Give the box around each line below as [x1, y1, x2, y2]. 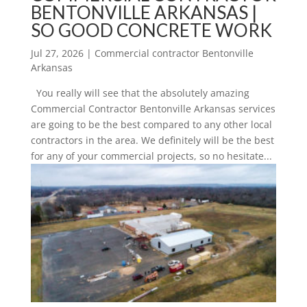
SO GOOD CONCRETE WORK [30, 19, 272, 41]
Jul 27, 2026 [30, 46, 84, 60]
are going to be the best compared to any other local [30, 117, 272, 131]
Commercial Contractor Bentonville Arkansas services [30, 101, 275, 115]
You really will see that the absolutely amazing [30, 86, 249, 99]
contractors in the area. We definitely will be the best [30, 133, 274, 147]
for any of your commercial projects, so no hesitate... [30, 149, 272, 162]
